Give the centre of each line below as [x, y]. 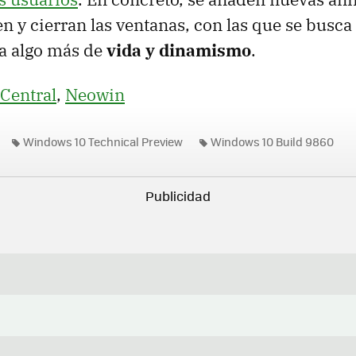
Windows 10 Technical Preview [103, 141]
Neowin [95, 95]
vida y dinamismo [179, 50]
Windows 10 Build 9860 [272, 141]
